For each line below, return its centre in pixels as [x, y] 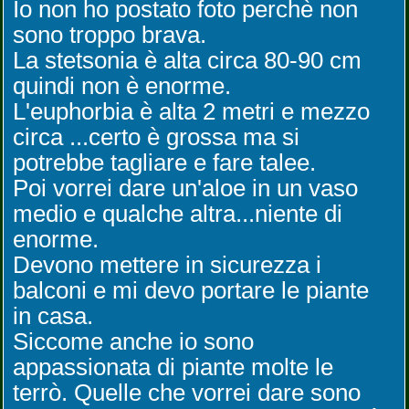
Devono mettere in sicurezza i [167, 265]
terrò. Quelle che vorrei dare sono [187, 393]
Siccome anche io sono [133, 341]
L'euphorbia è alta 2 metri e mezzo [191, 111]
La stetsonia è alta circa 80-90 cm [187, 60]
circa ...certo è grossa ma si [156, 137]
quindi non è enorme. [122, 86]
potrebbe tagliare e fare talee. [164, 163]
